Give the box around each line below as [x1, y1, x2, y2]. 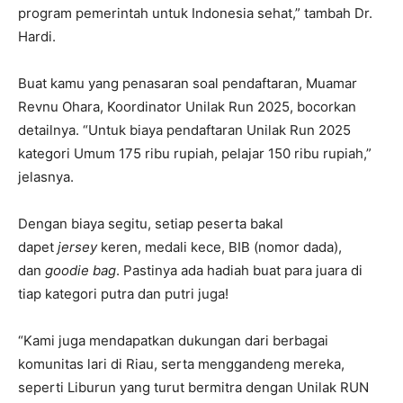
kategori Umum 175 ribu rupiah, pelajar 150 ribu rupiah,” [18, 145, 372, 163]
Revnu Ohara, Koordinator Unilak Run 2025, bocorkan [18, 98, 356, 116]
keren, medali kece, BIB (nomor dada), [97, 238, 342, 256]
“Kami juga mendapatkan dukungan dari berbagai [18, 332, 328, 350]
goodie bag [45, 262, 116, 280]
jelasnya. [18, 168, 74, 186]
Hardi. [18, 28, 56, 46]
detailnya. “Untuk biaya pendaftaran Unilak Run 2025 [18, 121, 351, 139]
